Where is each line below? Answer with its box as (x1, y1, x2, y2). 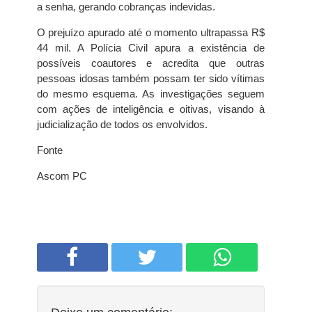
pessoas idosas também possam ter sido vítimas (36, 72, 265, 84)
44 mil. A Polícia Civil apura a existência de (36, 42, 265, 54)
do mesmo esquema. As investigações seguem (36, 88, 265, 100)
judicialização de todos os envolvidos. (36, 118, 208, 130)
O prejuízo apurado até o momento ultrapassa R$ (36, 26, 265, 38)
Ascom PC (36, 170, 87, 182)
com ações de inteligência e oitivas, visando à (36, 103, 265, 115)
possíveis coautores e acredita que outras (36, 57, 265, 69)
